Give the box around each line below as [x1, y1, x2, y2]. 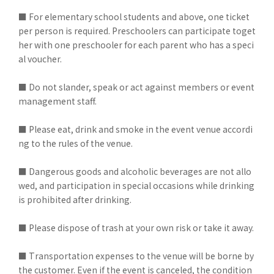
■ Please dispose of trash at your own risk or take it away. [18, 221, 254, 234]
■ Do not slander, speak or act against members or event [18, 81, 254, 93]
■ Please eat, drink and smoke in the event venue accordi [18, 123, 253, 135]
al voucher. [18, 53, 62, 65]
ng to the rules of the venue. [18, 137, 133, 149]
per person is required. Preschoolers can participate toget [18, 24, 256, 37]
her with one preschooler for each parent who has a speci [18, 39, 254, 51]
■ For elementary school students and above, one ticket [18, 10, 250, 23]
